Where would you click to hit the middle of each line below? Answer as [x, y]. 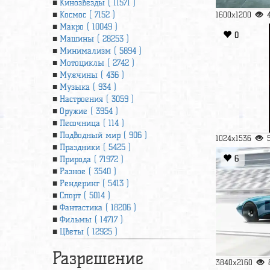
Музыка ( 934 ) [88, 87]
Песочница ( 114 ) [92, 123]
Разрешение [98, 258]
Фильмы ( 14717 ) [91, 220]
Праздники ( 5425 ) [95, 147]
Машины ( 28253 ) [94, 39]
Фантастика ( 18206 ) [98, 208]
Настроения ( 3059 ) [97, 99]
